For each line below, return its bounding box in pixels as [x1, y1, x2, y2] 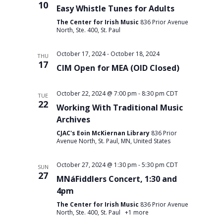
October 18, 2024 [110, 49, 160, 58]
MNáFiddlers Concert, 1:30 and [56, 173, 177, 184]
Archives [56, 113, 90, 125]
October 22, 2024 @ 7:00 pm [56, 89, 137, 98]
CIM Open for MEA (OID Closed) [56, 62, 179, 73]
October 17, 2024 [56, 49, 106, 58]
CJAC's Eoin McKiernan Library [56, 128, 151, 137]
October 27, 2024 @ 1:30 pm [56, 160, 137, 169]
